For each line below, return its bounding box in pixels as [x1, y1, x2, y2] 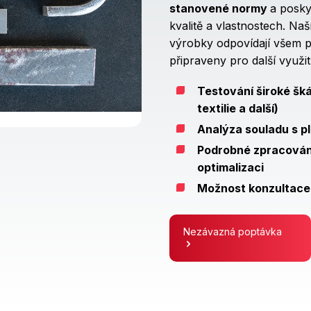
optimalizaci [197, 160, 264, 174]
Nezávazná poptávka [183, 225, 282, 237]
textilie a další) [197, 101, 278, 115]
